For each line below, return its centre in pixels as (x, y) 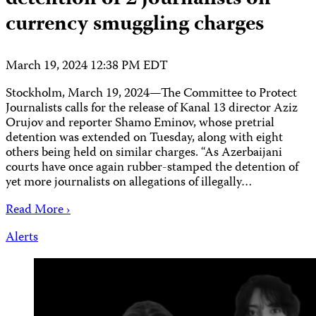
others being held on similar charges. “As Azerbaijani (144, 154)
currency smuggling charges (135, 25)
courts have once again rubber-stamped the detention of (152, 169)
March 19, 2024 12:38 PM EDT (87, 67)
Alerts (22, 238)
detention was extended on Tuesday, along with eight (144, 139)
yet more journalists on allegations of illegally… (129, 183)
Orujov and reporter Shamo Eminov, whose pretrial (140, 124)
